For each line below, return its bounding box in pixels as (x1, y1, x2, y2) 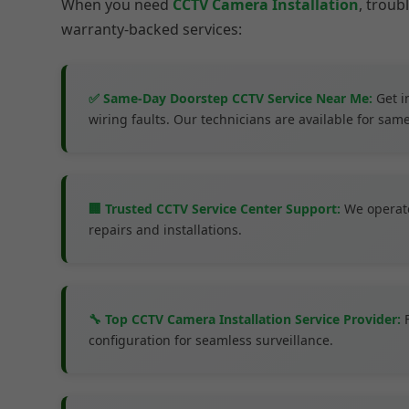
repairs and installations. (89, 221, 243, 238)
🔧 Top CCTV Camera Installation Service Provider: (89, 310, 402, 328)
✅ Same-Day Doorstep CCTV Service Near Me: (89, 89, 373, 107)
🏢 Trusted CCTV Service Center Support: (89, 200, 341, 217)
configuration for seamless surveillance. (89, 331, 334, 349)
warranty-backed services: (61, 19, 243, 39)
